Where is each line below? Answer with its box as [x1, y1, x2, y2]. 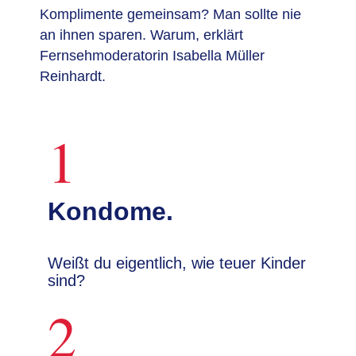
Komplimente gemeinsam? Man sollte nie [40, 6, 301, 22]
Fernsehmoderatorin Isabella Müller [40, 48, 265, 64]
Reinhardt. [40, 68, 106, 84]
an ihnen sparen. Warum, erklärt [40, 27, 243, 43]
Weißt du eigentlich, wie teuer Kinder [48, 254, 306, 272]
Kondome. [48, 197, 173, 226]
